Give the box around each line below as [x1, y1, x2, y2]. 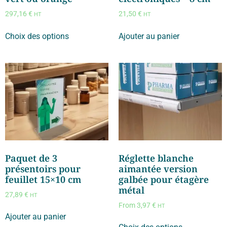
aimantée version [119, 162, 198, 175]
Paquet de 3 [5, 152, 57, 164]
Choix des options [5, 31, 69, 41]
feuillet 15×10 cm [5, 173, 81, 185]
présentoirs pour [5, 162, 81, 175]
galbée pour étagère [119, 173, 209, 185]
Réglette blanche [119, 152, 194, 164]
